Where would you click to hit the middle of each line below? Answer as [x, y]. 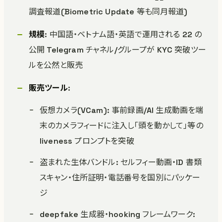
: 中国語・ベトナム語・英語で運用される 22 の [123, 34]
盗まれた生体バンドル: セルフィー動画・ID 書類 [121, 162]
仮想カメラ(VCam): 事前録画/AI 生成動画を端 [122, 110]
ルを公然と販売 [56, 65]
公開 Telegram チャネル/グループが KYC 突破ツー [117, 50]
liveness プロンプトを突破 [87, 141]
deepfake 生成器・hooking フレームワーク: [118, 214]
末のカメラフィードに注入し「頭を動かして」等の [121, 126]
